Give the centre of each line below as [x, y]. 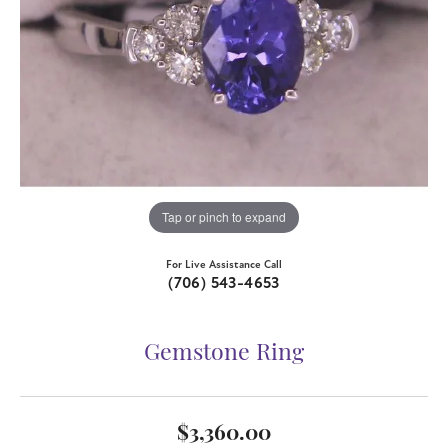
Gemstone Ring [224, 354]
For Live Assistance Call [224, 264]
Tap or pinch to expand [224, 217]
